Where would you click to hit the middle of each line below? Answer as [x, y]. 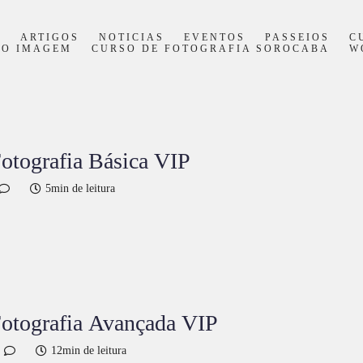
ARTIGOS [49, 38]
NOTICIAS [131, 38]
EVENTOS [214, 38]
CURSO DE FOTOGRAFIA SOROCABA [210, 49]
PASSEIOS [297, 38]
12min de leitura [89, 350]
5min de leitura [80, 188]
